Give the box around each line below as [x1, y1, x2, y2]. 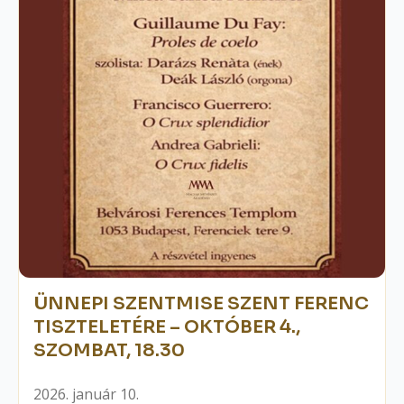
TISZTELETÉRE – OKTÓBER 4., [33, 316, 300, 339]
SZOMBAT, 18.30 [33, 339, 185, 363]
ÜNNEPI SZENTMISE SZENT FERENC [33, 292, 369, 316]
